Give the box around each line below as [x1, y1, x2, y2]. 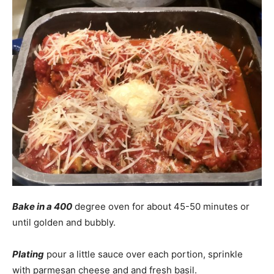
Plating [12, 248, 44, 260]
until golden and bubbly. [12, 216, 116, 228]
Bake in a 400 [12, 200, 72, 212]
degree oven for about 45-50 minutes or [72, 200, 250, 212]
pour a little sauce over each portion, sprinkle [44, 248, 243, 260]
